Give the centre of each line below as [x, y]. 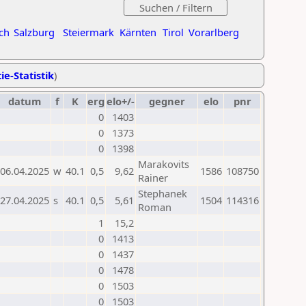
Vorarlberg [214, 32]
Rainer [153, 178]
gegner [167, 101]
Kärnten [138, 32]
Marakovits [164, 164]
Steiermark [88, 32]
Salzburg [34, 32]
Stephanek [163, 193]
